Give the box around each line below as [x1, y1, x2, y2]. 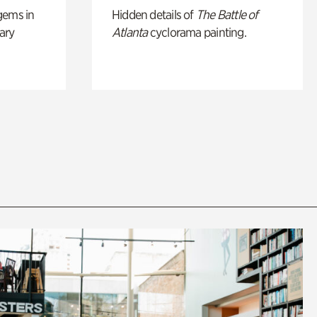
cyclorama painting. [147, 24, 246, 40]
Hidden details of [111, 6, 196, 22]
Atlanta [111, 24, 148, 40]
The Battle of [195, 6, 258, 22]
